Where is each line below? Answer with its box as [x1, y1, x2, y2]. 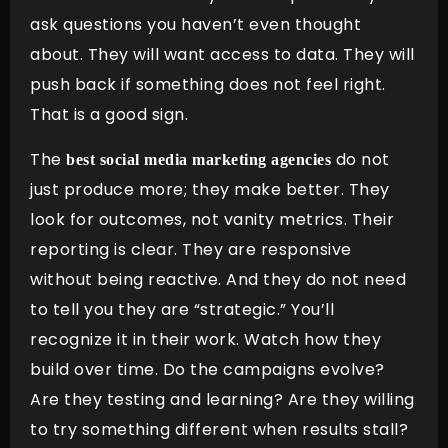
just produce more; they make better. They [30, 177, 390, 201]
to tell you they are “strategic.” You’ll [30, 297, 334, 321]
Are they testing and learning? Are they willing [30, 387, 415, 411]
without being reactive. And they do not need [30, 267, 406, 291]
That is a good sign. [30, 103, 202, 127]
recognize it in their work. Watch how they [30, 327, 381, 351]
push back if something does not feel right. [30, 73, 386, 97]
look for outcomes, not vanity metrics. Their [30, 207, 394, 231]
